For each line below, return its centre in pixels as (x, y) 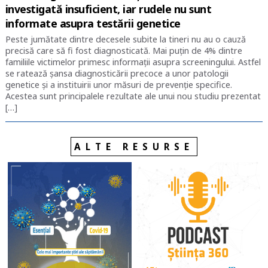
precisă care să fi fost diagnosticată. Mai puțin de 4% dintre (124, 50)
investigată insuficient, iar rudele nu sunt (108, 9)
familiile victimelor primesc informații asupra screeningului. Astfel (133, 62)
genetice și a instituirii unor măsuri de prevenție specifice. (118, 84)
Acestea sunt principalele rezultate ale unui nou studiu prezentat (133, 96)
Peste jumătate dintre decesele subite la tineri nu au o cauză (125, 39)
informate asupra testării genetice (93, 23)
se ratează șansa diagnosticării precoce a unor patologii (117, 73)
